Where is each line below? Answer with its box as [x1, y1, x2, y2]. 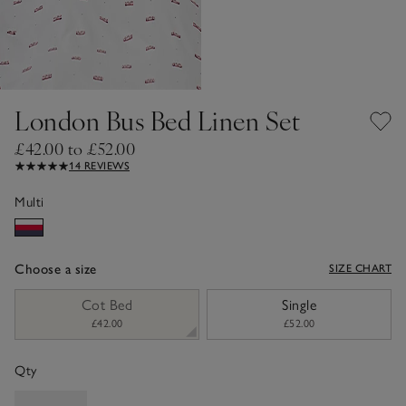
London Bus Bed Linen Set [14, 101, 300, 138]
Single [282, 295, 316, 314]
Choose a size [14, 260, 97, 277]
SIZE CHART [329, 261, 391, 275]
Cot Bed [81, 295, 133, 314]
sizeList [14, 288, 58, 306]
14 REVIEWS [69, 159, 130, 172]
